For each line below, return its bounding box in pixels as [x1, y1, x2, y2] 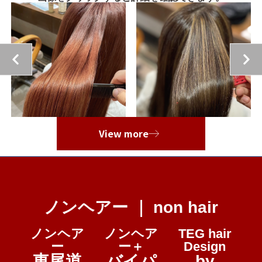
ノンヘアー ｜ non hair [44, 198, 218, 216]
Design [184, 239, 226, 254]
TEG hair [178, 226, 232, 241]
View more [98, 126, 149, 140]
